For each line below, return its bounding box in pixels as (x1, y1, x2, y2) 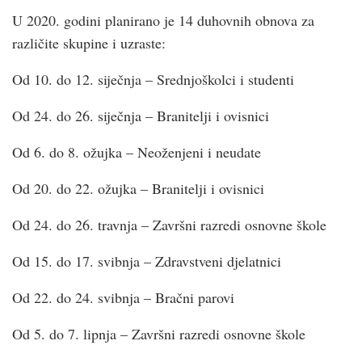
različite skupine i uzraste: (12, 32, 166, 53)
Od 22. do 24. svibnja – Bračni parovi (12, 287, 234, 307)
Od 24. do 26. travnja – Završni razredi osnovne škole (12, 214, 326, 234)
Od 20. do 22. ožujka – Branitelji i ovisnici (12, 178, 264, 198)
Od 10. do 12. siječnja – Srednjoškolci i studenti (12, 69, 294, 89)
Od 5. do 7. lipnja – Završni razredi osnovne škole (12, 323, 305, 343)
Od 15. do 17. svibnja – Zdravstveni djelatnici (12, 250, 281, 271)
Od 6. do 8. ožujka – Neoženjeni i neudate (12, 141, 261, 162)
